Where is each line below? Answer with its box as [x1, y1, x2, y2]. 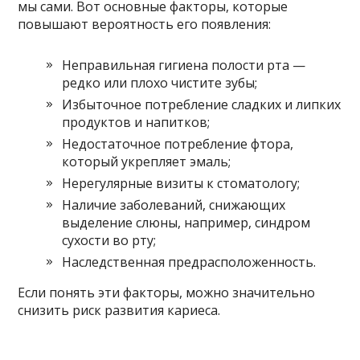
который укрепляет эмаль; [62, 153, 231, 171]
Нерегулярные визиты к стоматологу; [62, 174, 301, 193]
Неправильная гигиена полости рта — [62, 56, 306, 75]
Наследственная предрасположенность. [62, 253, 317, 272]
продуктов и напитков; [62, 113, 211, 132]
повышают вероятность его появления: [18, 15, 272, 34]
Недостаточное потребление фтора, [62, 135, 294, 153]
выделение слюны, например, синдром [62, 214, 311, 232]
